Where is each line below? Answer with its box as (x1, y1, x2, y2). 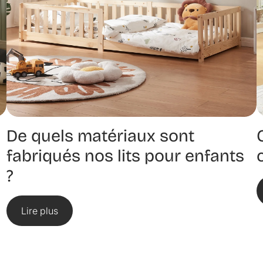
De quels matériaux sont (6, 126, 194, 147)
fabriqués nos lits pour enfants (6, 146, 244, 167)
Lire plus (21, 205, 58, 217)
